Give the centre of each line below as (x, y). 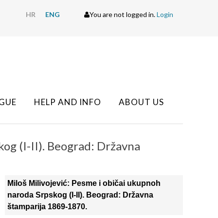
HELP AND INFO (68, 102)
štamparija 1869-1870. (47, 207)
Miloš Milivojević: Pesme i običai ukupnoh (84, 183)
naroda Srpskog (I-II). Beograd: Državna (80, 195)
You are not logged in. (123, 14)
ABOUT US (141, 102)
